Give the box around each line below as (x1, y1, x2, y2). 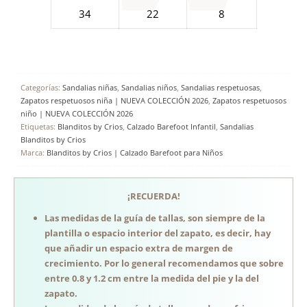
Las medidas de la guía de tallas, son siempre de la (45, 211, 265, 224)
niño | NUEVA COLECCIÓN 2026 (21, 108, 133, 119)
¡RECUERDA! (127, 189, 180, 202)
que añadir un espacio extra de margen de (45, 241, 233, 254)
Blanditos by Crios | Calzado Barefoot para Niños (47, 147, 223, 158)
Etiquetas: (21, 121, 58, 132)
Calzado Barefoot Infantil (127, 121, 216, 132)
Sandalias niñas (62, 82, 117, 93)
